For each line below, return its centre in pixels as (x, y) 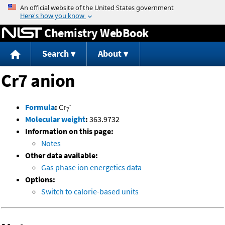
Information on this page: (69, 131)
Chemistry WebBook (96, 33)
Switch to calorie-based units (90, 192)
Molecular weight (55, 119)
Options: (40, 180)
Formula (40, 107)
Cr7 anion (38, 81)
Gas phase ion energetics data (91, 167)
